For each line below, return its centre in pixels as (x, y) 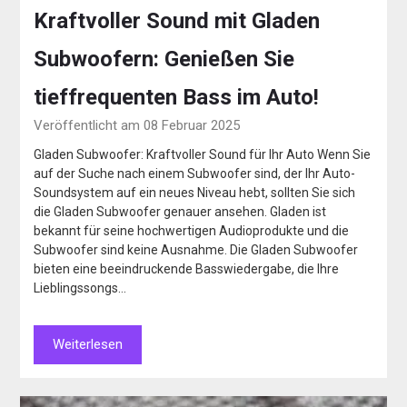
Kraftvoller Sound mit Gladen (177, 21)
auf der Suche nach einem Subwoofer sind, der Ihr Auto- (195, 174)
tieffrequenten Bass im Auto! (177, 98)
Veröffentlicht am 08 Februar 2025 (137, 126)
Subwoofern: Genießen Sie (164, 60)
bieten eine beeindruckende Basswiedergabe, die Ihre (187, 269)
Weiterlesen (88, 345)
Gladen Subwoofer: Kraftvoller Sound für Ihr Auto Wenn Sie (203, 155)
